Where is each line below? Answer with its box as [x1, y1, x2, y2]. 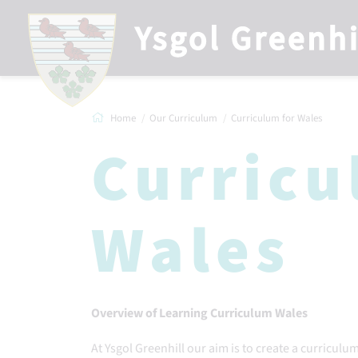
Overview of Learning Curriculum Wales [91, 304, 309, 322]
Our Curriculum [149, 111, 217, 125]
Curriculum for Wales [231, 111, 322, 125]
